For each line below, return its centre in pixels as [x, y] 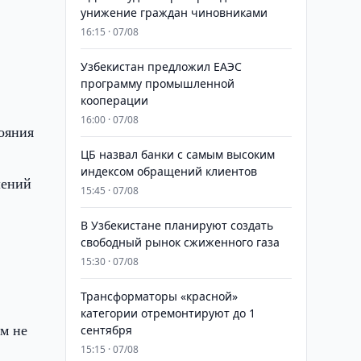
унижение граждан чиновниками [174, 12]
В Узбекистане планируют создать [176, 225]
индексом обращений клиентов [168, 171]
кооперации [114, 100]
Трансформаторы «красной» [159, 296]
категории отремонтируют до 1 [168, 313]
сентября [106, 330]
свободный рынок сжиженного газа [180, 242]
